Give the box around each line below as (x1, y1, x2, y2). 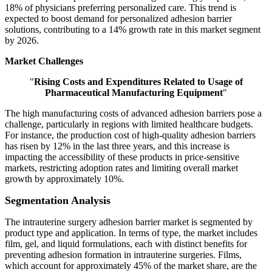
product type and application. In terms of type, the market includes (5, 228, 257, 239)
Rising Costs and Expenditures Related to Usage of (33, 76, 243, 87)
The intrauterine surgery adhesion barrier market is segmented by (5, 217, 253, 228)
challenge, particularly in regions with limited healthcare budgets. (5, 119, 253, 130)
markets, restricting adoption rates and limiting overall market (5, 163, 238, 174)
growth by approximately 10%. (5, 174, 124, 185)
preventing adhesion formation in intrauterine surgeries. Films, (5, 250, 242, 260)
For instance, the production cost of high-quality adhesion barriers (5, 130, 256, 141)
